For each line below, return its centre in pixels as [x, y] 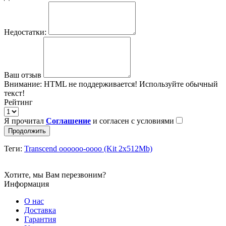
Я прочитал [25, 121]
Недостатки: [25, 32]
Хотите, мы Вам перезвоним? [55, 175]
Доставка [40, 210]
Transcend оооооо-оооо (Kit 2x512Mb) [88, 148]
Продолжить [27, 131]
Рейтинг [18, 102]
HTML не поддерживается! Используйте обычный [130, 84]
